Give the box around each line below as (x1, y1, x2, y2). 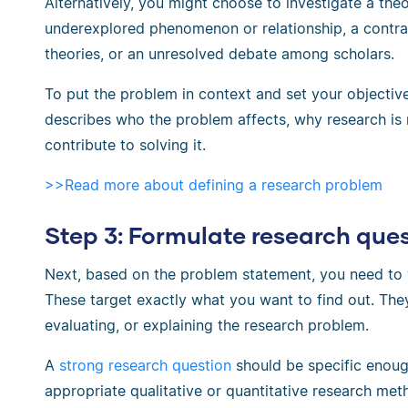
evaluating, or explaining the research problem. (45, 315, 369, 334)
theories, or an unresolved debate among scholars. (45, 45, 394, 64)
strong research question (59, 355, 231, 374)
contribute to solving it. (45, 136, 206, 155)
